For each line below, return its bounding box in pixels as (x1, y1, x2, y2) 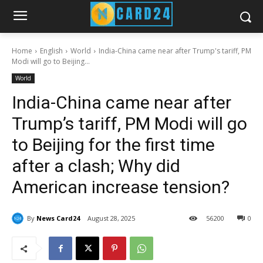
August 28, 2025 (87, 214, 135, 223)
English (40, 46, 63, 56)
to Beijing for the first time (12, 134, 215, 155)
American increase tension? (12, 177, 230, 197)
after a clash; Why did (12, 156, 180, 176)
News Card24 (36, 213, 80, 222)
